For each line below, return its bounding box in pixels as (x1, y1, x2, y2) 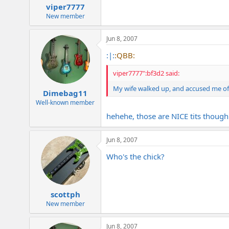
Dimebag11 (43, 87, 87, 98)
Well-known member (36, 98, 95, 107)
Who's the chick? (106, 151, 165, 162)
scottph (50, 189, 80, 199)
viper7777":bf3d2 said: (113, 68, 179, 78)
